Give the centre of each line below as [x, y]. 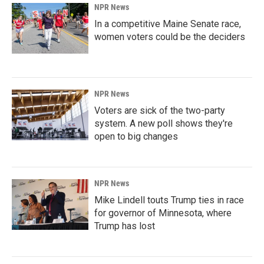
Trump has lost [125, 226]
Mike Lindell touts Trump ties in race [169, 200]
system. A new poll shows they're [164, 124]
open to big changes [136, 137]
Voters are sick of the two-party [160, 111]
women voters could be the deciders [170, 37]
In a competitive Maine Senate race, [168, 24]
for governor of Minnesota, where [163, 213]
